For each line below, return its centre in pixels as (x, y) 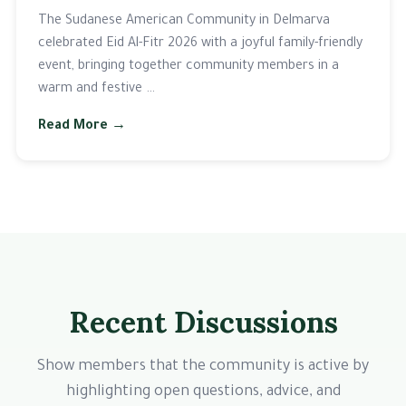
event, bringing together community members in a (188, 68)
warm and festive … (96, 90)
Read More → (82, 127)
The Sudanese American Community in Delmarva (184, 22)
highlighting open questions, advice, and (203, 393)
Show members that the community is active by (203, 367)
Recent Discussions (203, 323)
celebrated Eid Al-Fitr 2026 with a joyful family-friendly (200, 45)
